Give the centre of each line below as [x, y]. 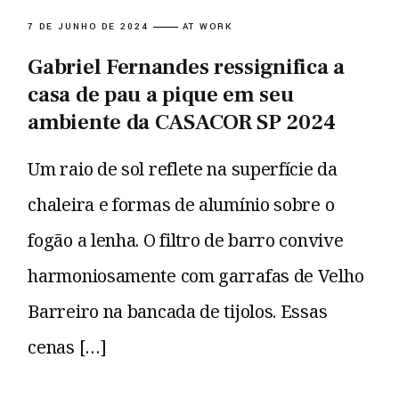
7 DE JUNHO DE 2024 [88, 27]
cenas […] [67, 347]
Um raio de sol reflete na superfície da [183, 169]
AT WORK [208, 27]
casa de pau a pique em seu [161, 95]
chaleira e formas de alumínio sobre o [181, 205]
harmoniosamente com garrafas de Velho [196, 276]
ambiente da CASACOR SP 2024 [182, 122]
